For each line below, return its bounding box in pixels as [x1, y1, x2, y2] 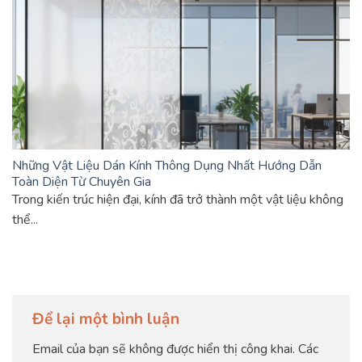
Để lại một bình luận [32, 309, 183, 330]
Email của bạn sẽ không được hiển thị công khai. [32, 339, 295, 358]
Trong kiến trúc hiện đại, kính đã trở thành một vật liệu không [12, 190, 343, 208]
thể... [12, 210, 38, 229]
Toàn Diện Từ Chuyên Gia [12, 172, 151, 191]
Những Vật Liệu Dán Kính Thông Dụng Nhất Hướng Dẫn [12, 156, 322, 175]
